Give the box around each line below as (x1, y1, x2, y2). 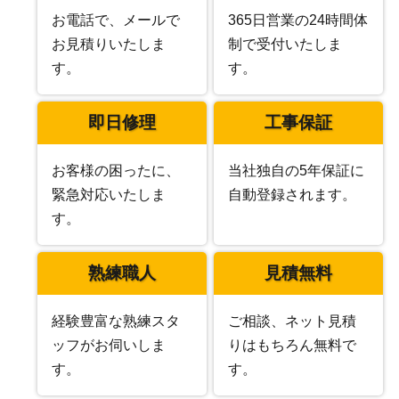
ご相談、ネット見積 (227, 313, 356, 329)
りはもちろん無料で (227, 337, 356, 353)
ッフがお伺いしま (52, 337, 167, 353)
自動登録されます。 (227, 186, 356, 202)
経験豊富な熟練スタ (52, 313, 181, 329)
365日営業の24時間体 (227, 12, 368, 28)
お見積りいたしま (52, 36, 167, 52)
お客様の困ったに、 (52, 162, 181, 178)
